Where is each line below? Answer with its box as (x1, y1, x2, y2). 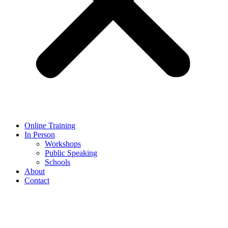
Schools (45, 157, 70, 166)
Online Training (24, 121, 75, 130)
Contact (24, 176, 49, 185)
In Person (24, 130, 55, 139)
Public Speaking (45, 148, 97, 157)
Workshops (45, 139, 81, 148)
